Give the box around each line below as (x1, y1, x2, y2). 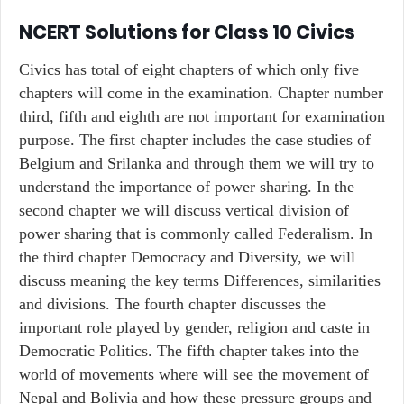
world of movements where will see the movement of (19, 365, 369, 383)
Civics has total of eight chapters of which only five (19, 60, 359, 78)
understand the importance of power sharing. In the (19, 178, 354, 196)
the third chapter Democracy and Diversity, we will (19, 248, 355, 266)
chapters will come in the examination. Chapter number (19, 84, 383, 102)
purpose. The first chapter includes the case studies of (19, 131, 371, 149)
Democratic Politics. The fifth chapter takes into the (19, 342, 359, 360)
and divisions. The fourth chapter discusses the (19, 295, 326, 313)
